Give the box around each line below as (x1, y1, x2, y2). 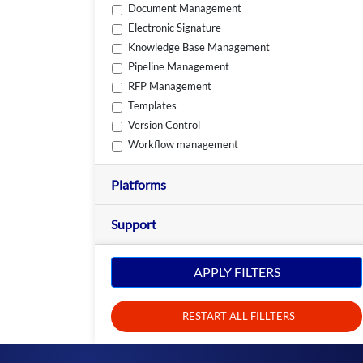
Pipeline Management (128, 59, 230, 73)
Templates (128, 98, 177, 112)
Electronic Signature (128, 20, 222, 34)
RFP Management (128, 79, 212, 92)
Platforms (111, 177, 166, 193)
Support (111, 216, 156, 233)
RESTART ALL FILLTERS (182, 309, 295, 322)
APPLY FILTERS (193, 263, 280, 280)
